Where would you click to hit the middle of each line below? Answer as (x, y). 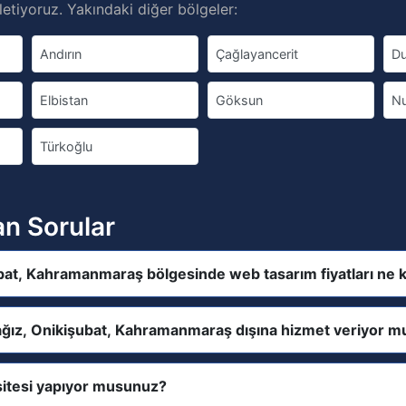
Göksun (239, 100)
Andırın (61, 54)
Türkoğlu (67, 146)
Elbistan (64, 100)
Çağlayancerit (256, 54)
